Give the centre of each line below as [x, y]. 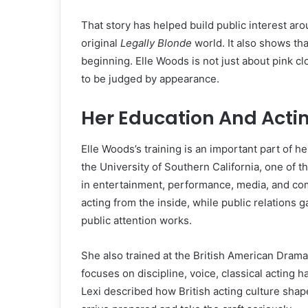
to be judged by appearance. [150, 79]
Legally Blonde [156, 43]
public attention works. [136, 220]
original [101, 43]
